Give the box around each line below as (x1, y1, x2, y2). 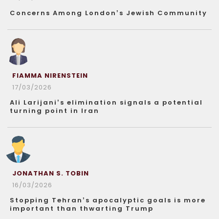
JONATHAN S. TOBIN (12, 169, 89, 178)
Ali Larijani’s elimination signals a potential (10, 98, 203, 107)
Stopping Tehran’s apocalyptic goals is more (10, 196, 206, 205)
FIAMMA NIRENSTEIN (12, 71, 88, 80)
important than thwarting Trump (10, 204, 153, 213)
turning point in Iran (10, 106, 99, 115)
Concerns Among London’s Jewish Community (10, 8, 207, 18)
